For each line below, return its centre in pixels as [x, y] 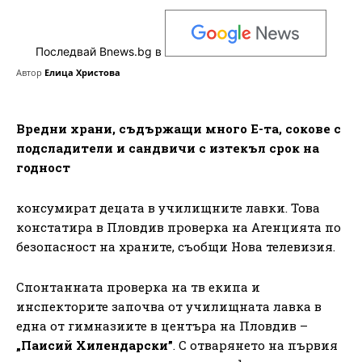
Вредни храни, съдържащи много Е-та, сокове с [179, 128]
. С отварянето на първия [255, 345]
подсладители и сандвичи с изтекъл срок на [168, 147]
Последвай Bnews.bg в [100, 52]
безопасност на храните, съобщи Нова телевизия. [176, 246]
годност [43, 167]
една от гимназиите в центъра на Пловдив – [162, 325]
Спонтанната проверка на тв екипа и [138, 286]
